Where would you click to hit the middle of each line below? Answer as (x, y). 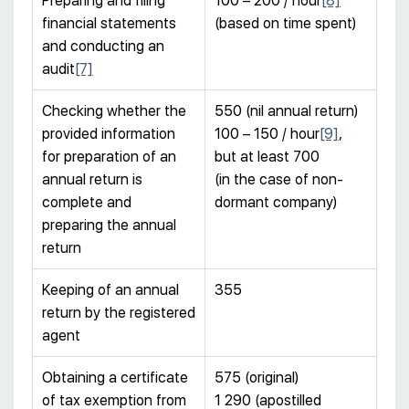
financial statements (109, 23)
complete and (87, 202)
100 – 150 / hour (267, 133)
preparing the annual (109, 225)
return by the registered (119, 312)
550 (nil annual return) (286, 110)
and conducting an (103, 46)
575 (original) (257, 377)
